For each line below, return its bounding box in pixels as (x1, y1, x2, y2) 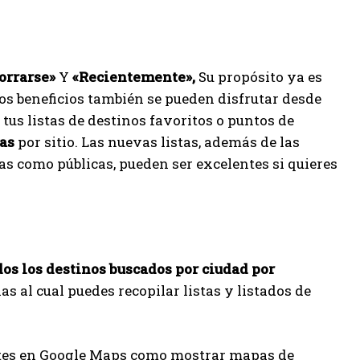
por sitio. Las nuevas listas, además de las (14, 133, 300, 151)
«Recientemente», (72, 67, 195, 86)
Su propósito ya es (195, 67, 322, 86)
